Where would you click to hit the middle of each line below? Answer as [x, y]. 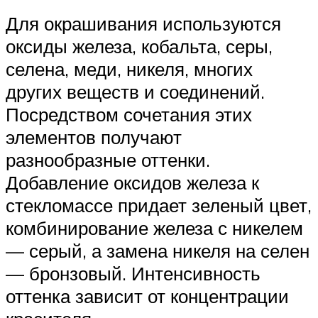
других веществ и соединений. [135, 91]
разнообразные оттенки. [108, 159]
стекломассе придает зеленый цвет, [159, 205]
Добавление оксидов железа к [132, 182]
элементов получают [94, 137]
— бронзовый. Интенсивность [133, 273]
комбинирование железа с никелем [154, 227]
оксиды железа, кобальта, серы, [139, 46]
